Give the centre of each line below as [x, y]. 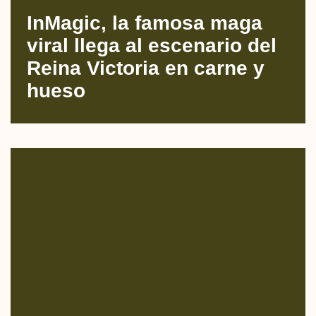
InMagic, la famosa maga [145, 23]
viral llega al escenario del [152, 45]
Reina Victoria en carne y [146, 68]
